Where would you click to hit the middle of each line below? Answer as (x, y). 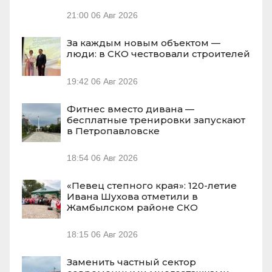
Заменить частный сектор (131, 262)
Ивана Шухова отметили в (132, 196)
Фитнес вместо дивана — (131, 109)
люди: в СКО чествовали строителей (158, 54)
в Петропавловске (113, 131)
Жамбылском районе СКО (132, 207)
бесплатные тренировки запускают (156, 120)
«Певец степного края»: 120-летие (152, 185)
